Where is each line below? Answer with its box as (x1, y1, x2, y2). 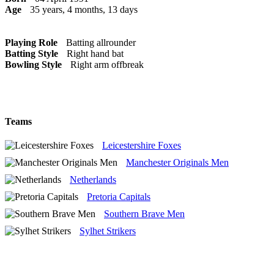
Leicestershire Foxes (102, 140, 181, 151)
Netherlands (70, 174, 116, 185)
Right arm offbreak (70, 59, 144, 70)
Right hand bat (67, 48, 124, 59)
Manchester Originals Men (126, 157, 229, 168)
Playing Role (5, 37, 57, 48)
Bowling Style (5, 59, 62, 70)
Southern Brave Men (104, 209, 185, 220)
